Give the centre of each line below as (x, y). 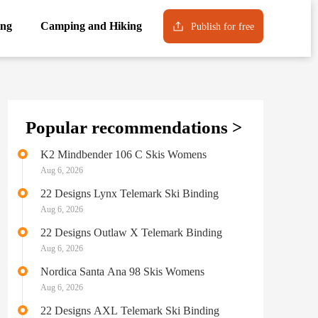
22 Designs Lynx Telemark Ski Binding (129, 193)
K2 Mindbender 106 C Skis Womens (123, 154)
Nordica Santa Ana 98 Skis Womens (122, 272)
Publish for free (223, 26)
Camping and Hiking (91, 26)
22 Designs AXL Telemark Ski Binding (130, 311)
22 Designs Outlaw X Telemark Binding (131, 232)
